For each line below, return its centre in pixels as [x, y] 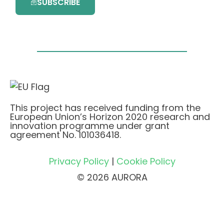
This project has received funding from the [105, 108]
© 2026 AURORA [112, 177]
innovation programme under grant [90, 126]
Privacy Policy [79, 161]
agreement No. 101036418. [65, 135]
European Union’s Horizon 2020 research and [110, 117]
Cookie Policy [146, 161]
